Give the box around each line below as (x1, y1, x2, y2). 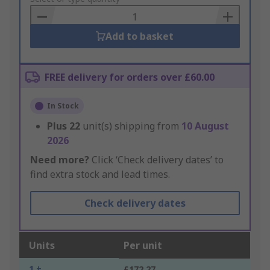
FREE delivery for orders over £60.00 (45, 71, 215, 84)
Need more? (30, 153, 89, 167)
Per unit (124, 239, 162, 253)
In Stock (47, 101, 79, 111)
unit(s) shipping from (83, 119, 181, 133)
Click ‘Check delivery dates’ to (89, 153, 224, 167)
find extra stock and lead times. (30, 168, 170, 181)
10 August (181, 119, 229, 133)
